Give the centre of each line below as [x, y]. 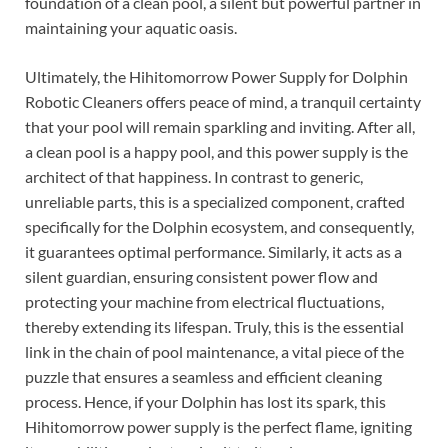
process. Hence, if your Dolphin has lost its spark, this [205, 402]
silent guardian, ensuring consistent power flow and [201, 277]
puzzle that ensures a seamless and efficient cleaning [203, 377]
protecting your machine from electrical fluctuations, [204, 302]
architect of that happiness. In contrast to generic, [194, 177]
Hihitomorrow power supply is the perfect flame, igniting [218, 427]
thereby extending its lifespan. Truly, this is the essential [214, 327]
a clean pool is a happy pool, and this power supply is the [216, 152]
